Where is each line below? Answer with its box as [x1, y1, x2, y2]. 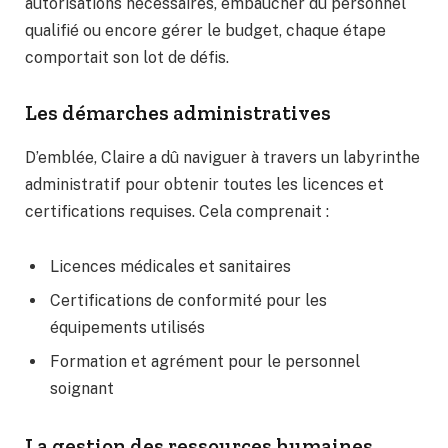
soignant [50, 379, 114, 399]
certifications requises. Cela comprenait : [25, 201, 329, 221]
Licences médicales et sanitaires [50, 257, 291, 277]
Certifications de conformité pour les [50, 291, 327, 311]
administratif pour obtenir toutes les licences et [25, 174, 384, 194]
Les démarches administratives [25, 101, 331, 126]
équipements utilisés [50, 318, 205, 338]
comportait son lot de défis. [25, 47, 229, 67]
